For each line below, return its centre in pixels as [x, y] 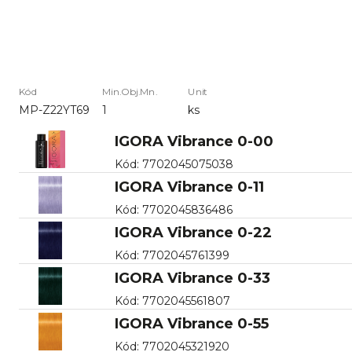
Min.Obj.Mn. [130, 92]
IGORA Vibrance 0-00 [194, 141]
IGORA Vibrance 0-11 [189, 187]
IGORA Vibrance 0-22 [193, 232]
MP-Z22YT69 [54, 110]
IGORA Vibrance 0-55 [191, 323]
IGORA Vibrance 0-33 [192, 278]
